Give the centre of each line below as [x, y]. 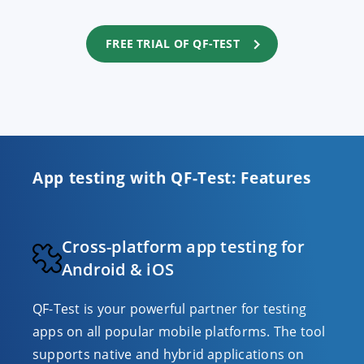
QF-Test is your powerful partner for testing [170, 309]
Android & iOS [118, 269]
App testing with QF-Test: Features [172, 178]
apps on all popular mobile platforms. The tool [179, 331]
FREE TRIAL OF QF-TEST [173, 43]
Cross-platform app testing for [183, 247]
